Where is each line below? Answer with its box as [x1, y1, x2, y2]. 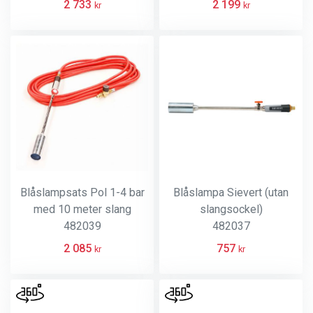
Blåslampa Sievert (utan [173, 186, 289, 199]
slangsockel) [199, 203, 263, 216]
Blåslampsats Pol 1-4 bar [20, 186, 145, 199]
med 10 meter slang [33, 203, 131, 216]
